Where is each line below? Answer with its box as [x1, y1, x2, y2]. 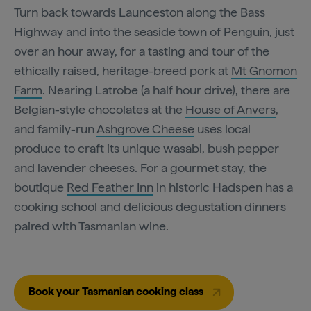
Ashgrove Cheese [96, 121, 194, 136]
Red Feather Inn [67, 179, 153, 194]
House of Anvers [185, 101, 276, 117]
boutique [14, 179, 67, 194]
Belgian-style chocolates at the [14, 101, 185, 117]
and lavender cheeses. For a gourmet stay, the [14, 160, 267, 175]
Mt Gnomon [231, 62, 297, 78]
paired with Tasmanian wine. [14, 218, 169, 233]
